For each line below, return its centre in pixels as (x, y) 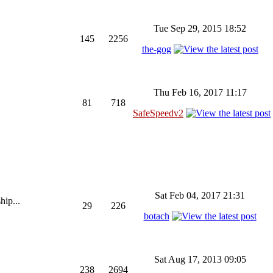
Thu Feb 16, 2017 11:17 (200, 92)
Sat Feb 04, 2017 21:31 (200, 195)
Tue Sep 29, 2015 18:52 (200, 28)
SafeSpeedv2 (158, 113)
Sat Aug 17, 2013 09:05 (200, 259)
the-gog (156, 49)
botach (156, 216)
